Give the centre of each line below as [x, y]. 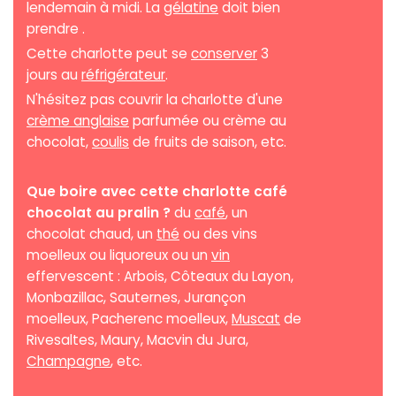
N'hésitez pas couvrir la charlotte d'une [155, 100]
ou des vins [218, 234]
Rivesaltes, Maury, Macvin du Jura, [137, 340]
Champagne [69, 362]
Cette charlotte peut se [109, 54]
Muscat [256, 319]
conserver [224, 54]
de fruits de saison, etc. [208, 142]
